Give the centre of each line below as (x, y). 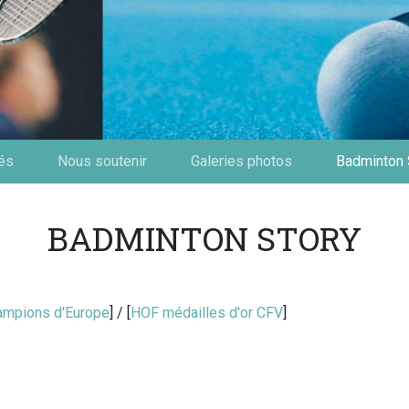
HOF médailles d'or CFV (207, 313)
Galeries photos (241, 162)
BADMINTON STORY (204, 239)
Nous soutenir (102, 162)
